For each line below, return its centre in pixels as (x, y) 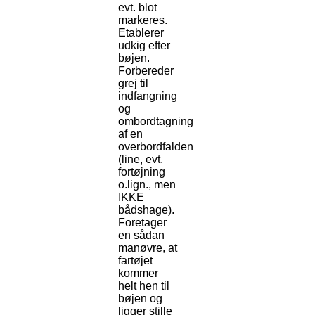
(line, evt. (141, 160)
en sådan (141, 236)
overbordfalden (156, 147)
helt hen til (144, 286)
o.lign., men (147, 185)
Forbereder (146, 71)
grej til (133, 84)
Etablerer (141, 33)
